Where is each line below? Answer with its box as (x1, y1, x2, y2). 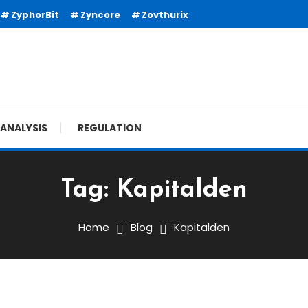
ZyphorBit (11, 8, 59, 21)
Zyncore (80, 8, 120, 21)
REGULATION (78, 121, 142, 135)
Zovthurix (142, 8, 188, 21)
